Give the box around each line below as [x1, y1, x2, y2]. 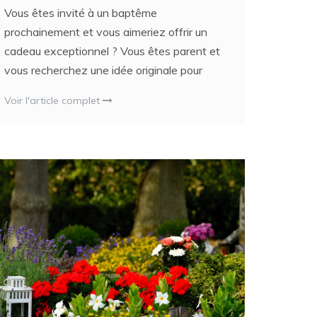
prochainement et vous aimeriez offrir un [4, 25, 207, 40]
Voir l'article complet [4, 94, 103, 108]
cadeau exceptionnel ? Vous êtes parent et [4, 44, 220, 59]
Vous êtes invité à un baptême [4, 6, 157, 21]
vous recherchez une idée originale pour [4, 63, 202, 78]
